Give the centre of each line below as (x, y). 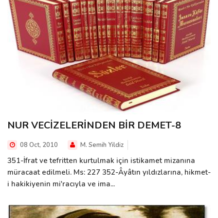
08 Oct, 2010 (38, 145)
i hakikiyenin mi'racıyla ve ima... (61, 184)
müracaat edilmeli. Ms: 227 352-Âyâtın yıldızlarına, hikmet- (109, 172)
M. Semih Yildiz (101, 145)
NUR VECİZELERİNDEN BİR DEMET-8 (94, 125)
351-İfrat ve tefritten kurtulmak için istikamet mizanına (101, 160)
